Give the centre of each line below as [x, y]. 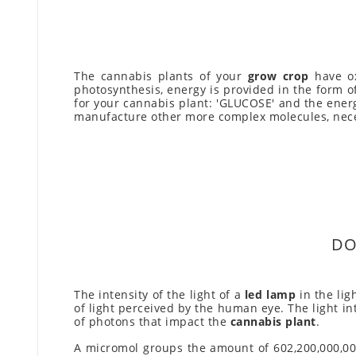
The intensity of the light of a [159, 295]
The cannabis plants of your [161, 76]
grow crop [278, 76]
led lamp [270, 295]
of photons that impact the [152, 322]
